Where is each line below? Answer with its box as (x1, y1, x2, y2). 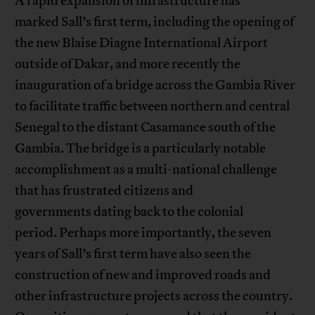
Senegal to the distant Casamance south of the (15, 119, 276, 136)
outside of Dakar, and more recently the (15, 56, 241, 73)
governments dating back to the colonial (15, 203, 244, 221)
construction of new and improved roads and (15, 266, 271, 284)
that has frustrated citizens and (15, 182, 194, 200)
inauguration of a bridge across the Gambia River (15, 77, 296, 94)
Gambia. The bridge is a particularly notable (15, 140, 266, 157)
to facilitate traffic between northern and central (15, 98, 290, 115)
